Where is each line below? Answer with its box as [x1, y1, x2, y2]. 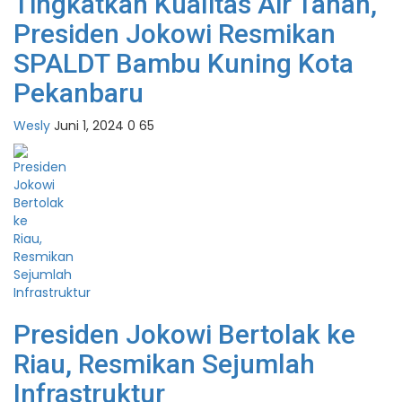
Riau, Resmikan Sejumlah [13, 348, 315, 380]
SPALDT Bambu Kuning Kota [13, 48, 354, 80]
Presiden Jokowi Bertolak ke [13, 319, 355, 351]
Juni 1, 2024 [54, 117, 124, 135]
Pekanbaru [13, 77, 144, 109]
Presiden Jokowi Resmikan [13, 18, 336, 50]
